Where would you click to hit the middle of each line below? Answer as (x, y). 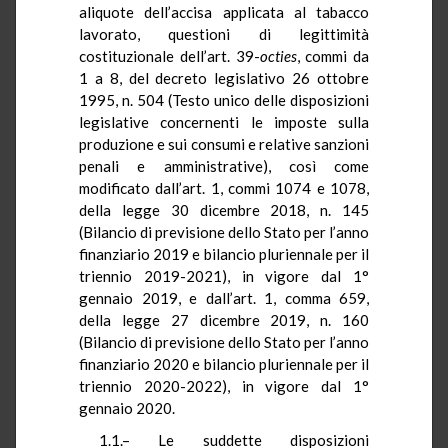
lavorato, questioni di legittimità (224, 33)
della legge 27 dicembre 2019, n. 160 (224, 319)
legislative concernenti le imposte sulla (224, 121)
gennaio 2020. (127, 407)
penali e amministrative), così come (224, 165)
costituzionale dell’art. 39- (169, 55)
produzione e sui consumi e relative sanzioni (224, 143)
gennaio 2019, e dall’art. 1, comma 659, (224, 297)
